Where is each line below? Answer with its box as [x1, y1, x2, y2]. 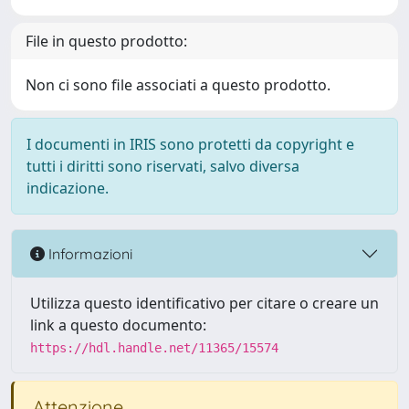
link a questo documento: [30, 315, 206, 335]
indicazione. [26, 178, 109, 198]
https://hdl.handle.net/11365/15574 [30, 341, 278, 355]
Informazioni [45, 244, 132, 263]
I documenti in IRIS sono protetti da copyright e [26, 134, 354, 154]
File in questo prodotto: [26, 31, 187, 51]
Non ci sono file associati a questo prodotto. [26, 75, 330, 95]
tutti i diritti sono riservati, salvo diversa [26, 156, 299, 176]
